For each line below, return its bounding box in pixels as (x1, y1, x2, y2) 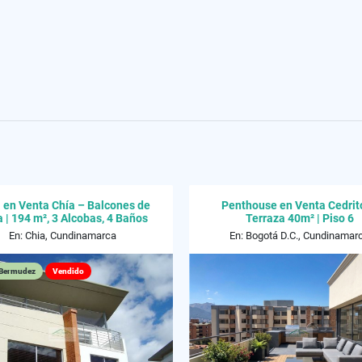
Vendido (53, 267, 84, 276)
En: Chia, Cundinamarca (9, 229, 116, 242)
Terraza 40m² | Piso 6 (245, 212, 354, 225)
